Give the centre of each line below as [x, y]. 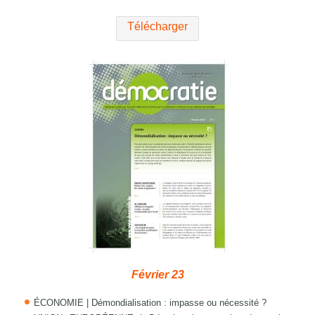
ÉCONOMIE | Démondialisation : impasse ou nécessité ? [150, 303]
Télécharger [157, 27]
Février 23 [157, 275]
